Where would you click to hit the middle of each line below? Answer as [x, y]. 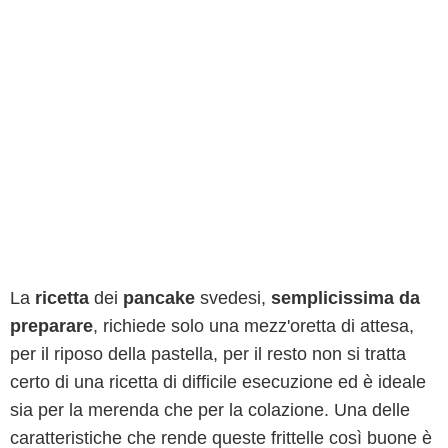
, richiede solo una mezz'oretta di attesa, [253, 326]
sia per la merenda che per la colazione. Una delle [210, 410]
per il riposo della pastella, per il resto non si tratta [208, 354]
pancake [159, 298]
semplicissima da [345, 298]
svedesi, [233, 298]
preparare [51, 326]
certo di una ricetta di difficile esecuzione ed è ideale [218, 382]
